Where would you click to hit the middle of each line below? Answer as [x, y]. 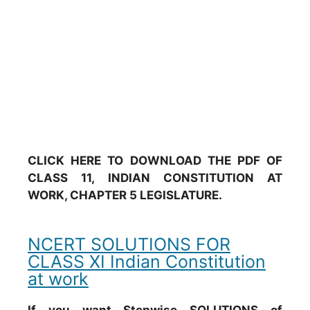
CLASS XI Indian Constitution [147, 261]
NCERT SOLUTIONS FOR [129, 244]
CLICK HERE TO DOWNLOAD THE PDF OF [155, 161]
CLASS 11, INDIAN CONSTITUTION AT [155, 178]
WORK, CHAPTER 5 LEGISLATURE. [125, 195]
